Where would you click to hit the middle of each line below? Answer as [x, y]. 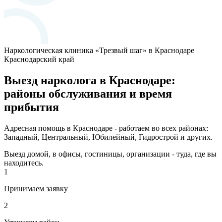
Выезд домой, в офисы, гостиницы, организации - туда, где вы [110, 154]
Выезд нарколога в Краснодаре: [90, 80]
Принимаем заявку [36, 188]
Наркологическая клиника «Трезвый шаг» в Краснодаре [99, 50]
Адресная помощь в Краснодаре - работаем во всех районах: [106, 128]
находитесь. [24, 163]
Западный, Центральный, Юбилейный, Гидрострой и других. [108, 137]
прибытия [31, 107]
